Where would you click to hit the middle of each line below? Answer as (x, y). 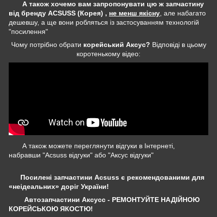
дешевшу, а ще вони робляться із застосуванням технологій (104, 22)
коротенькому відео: (108, 54)
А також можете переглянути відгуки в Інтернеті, (94, 146)
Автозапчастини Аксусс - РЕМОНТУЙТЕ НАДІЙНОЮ (112, 199)
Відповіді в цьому (178, 44)
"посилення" (28, 31)
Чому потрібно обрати (47, 44)
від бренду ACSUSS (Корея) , (59, 13)
